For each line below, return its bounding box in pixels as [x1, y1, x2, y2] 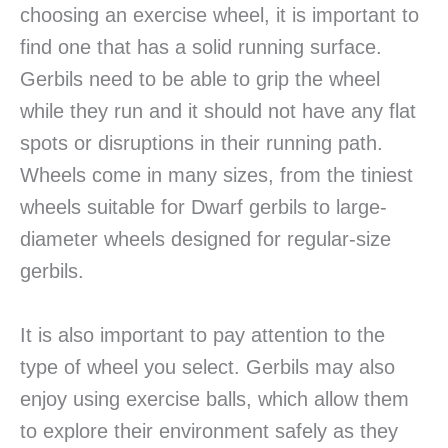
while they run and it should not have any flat [20, 100, 416, 123]
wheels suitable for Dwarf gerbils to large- [20, 196, 387, 219]
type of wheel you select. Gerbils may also [20, 356, 395, 379]
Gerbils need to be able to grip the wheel [20, 68, 380, 91]
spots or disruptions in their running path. [20, 132, 383, 155]
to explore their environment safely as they [20, 420, 398, 443]
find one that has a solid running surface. [20, 36, 382, 59]
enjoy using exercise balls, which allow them [20, 388, 409, 411]
